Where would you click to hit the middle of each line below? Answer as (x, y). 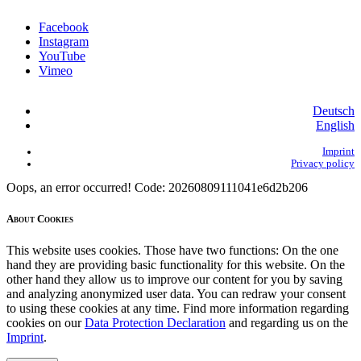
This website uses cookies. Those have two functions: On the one (172, 251)
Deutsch (334, 111)
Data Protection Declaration (155, 323)
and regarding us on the (287, 323)
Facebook (64, 27)
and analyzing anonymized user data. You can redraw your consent (176, 294)
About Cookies (40, 219)
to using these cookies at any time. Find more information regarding (178, 309)
